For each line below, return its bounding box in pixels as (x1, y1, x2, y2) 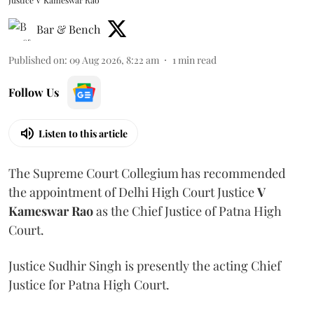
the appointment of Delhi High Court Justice (8, 184, 257, 200)
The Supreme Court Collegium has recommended (8, 165, 285, 182)
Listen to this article (39, 126, 128, 140)
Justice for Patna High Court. (8, 276, 170, 293)
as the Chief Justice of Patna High (93, 203, 282, 219)
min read (178, 53, 217, 67)
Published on (8, 53, 64, 67)
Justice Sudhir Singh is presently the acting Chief (8, 257, 281, 274)
